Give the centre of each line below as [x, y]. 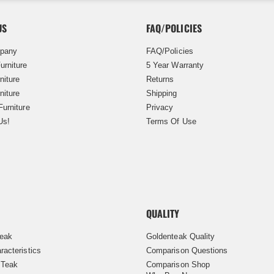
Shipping [162, 93]
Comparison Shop [178, 264]
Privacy [160, 107]
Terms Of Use [171, 121]
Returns [160, 79]
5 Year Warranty [175, 65]
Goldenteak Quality [181, 236]
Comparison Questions [187, 250]
